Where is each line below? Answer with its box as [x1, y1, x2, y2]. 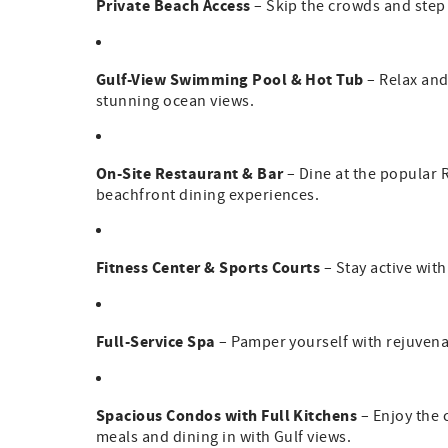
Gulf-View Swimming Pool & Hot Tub [96, 69, 364, 92]
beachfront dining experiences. [96, 185, 320, 206]
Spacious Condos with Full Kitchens [96, 405, 358, 428]
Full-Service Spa [96, 331, 216, 354]
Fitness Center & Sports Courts [96, 257, 321, 280]
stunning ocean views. [96, 91, 255, 112]
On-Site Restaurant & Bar [96, 163, 284, 186]
